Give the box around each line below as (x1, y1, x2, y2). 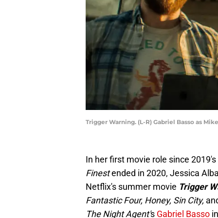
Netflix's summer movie (86, 182, 179, 192)
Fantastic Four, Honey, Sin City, (86, 195, 206, 206)
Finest (86, 168, 109, 179)
